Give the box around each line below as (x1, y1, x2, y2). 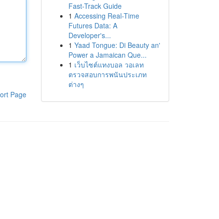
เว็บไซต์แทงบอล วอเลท (74, 60, 144, 69)
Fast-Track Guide (68, 1, 122, 11)
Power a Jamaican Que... (68, 50, 147, 60)
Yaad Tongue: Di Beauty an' (74, 40, 160, 50)
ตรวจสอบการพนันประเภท (68, 69, 147, 79)
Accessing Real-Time (74, 11, 139, 21)
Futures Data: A (68, 21, 117, 30)
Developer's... (68, 30, 111, 40)
